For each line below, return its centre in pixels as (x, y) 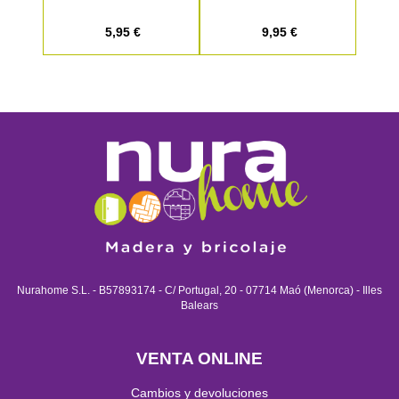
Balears (199, 305)
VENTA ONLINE (199, 358)
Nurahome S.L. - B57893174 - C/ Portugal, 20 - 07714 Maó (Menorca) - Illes (199, 290)
